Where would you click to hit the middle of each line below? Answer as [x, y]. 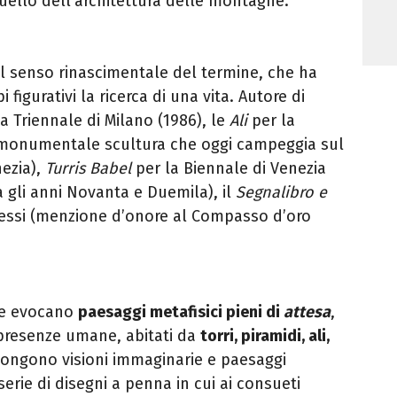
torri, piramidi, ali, [265, 335]
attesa [307, 311]
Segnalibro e [281, 192]
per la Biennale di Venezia [229, 168]
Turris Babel [88, 168]
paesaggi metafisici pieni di [181, 311]
